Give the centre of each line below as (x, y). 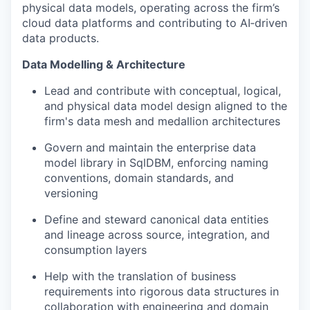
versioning (71, 193)
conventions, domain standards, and (139, 178)
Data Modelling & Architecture (104, 64)
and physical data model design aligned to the (166, 106)
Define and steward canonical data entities (156, 219)
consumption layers (95, 250)
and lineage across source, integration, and (157, 235)
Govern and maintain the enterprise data (150, 147)
